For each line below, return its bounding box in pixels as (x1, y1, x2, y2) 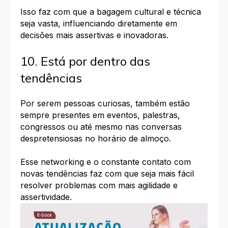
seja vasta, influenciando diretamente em (20, 18, 177, 29)
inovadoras (124, 30, 166, 41)
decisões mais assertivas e (20, 30, 124, 41)
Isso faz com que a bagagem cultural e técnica (20, 7, 201, 17)
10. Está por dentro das (20, 53, 150, 69)
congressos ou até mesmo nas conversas (20, 122, 182, 132)
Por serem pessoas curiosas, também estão (20, 98, 190, 109)
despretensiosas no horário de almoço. (20, 133, 171, 144)
